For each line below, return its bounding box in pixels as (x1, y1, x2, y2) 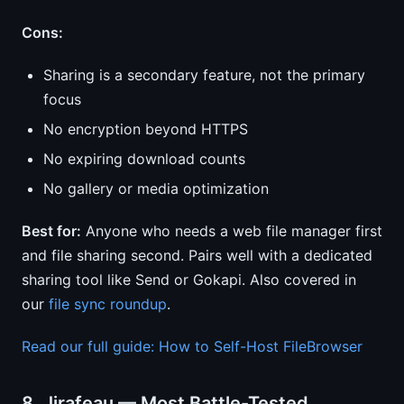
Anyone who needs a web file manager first (81, 222, 382, 240)
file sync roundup (49, 295, 167, 313)
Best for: (22, 222, 81, 240)
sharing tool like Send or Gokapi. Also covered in (22, 271, 356, 289)
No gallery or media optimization (43, 179, 269, 197)
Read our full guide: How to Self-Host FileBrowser (22, 337, 363, 355)
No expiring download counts (43, 150, 245, 168)
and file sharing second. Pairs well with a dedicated (22, 246, 372, 264)
